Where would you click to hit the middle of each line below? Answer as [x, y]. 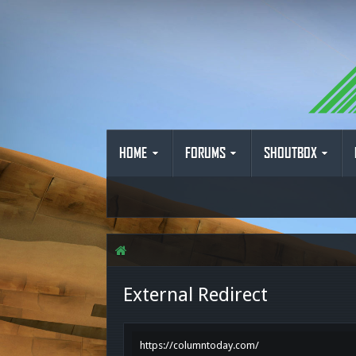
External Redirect [196, 295]
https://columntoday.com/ [200, 345]
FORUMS [205, 153]
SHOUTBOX [290, 153]
